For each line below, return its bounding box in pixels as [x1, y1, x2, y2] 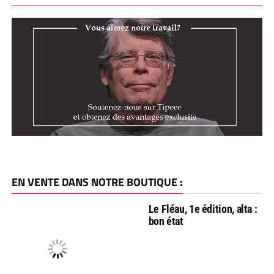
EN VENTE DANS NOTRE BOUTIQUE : [11, 174, 183, 191]
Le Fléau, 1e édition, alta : [148, 202, 257, 216]
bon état [148, 215, 183, 228]
